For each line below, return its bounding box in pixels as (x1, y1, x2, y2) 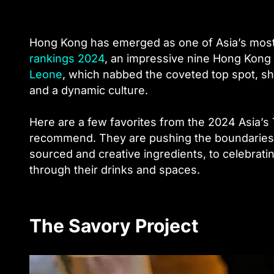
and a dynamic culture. (29, 83, 148, 97)
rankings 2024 (29, 51, 105, 65)
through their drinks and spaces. (29, 163, 200, 176)
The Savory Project (29, 214, 199, 237)
